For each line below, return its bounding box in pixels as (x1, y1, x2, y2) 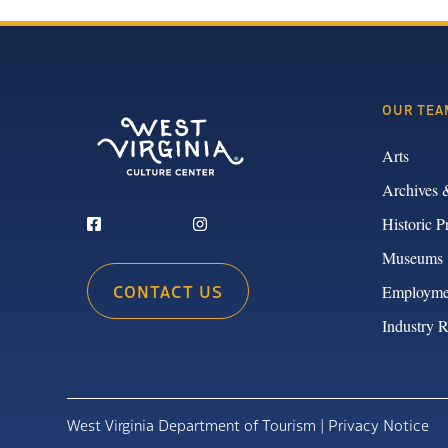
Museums (381, 246, 443, 268)
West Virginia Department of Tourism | (67, 413, 329, 435)
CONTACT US (113, 280, 224, 303)
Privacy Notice (328, 413, 430, 435)
